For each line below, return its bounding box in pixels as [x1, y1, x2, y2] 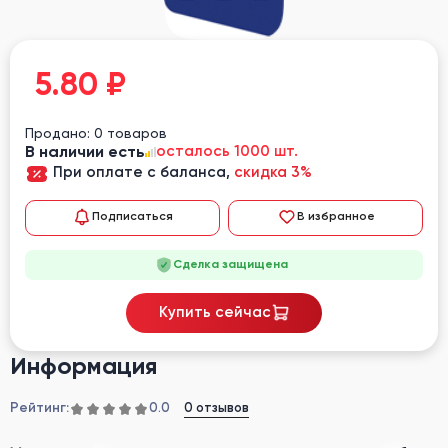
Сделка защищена [172, 257, 288, 272]
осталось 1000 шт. [156, 143, 298, 159]
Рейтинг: [10, 401, 69, 416]
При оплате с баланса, [53, 164, 234, 180]
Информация [10, 350, 157, 380]
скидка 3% [234, 164, 312, 180]
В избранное [296, 210, 375, 223]
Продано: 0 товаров [25, 124, 167, 141]
